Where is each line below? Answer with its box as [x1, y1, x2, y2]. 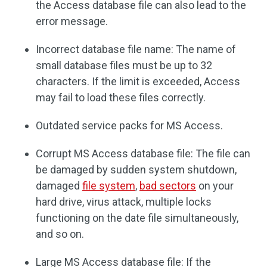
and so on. [36, 228, 84, 240]
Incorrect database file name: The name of [36, 43, 236, 55]
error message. [36, 15, 108, 27]
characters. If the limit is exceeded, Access [36, 75, 240, 88]
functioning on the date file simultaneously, [36, 212, 238, 224]
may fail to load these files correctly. [36, 91, 206, 104]
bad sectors [139, 179, 196, 192]
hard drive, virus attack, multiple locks [36, 195, 212, 208]
